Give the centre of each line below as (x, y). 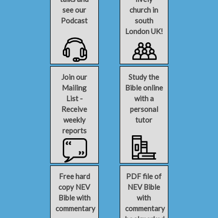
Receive (74, 109)
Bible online (144, 88)
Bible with (74, 198)
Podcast (74, 20)
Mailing (74, 88)
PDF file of (144, 176)
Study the (144, 77)
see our (74, 10)
